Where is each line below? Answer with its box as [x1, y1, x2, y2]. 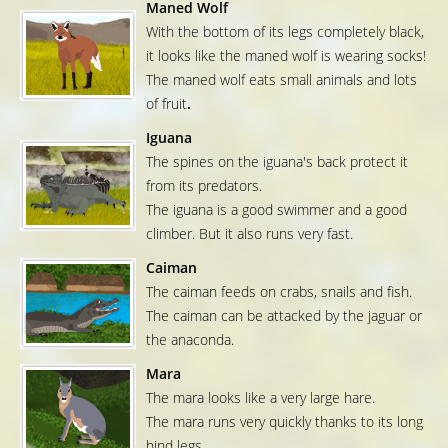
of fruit [146, 94, 187, 114]
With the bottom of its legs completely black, [146, 22, 424, 42]
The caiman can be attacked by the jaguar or [146, 306, 422, 326]
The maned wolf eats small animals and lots [146, 70, 417, 90]
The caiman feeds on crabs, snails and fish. [146, 282, 412, 302]
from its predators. [146, 176, 262, 196]
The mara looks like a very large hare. [146, 388, 375, 408]
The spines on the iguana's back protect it [146, 152, 408, 172]
